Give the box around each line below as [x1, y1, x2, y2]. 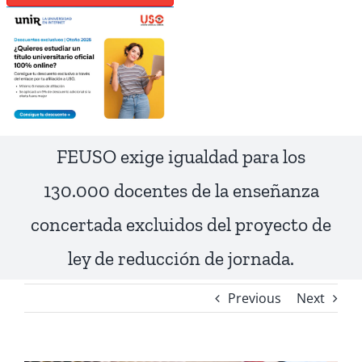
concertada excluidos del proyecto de [31, 213, 331, 237]
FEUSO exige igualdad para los [57, 145, 305, 169]
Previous [228, 289, 281, 308]
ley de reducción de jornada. [68, 247, 294, 271]
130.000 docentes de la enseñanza [43, 179, 319, 203]
